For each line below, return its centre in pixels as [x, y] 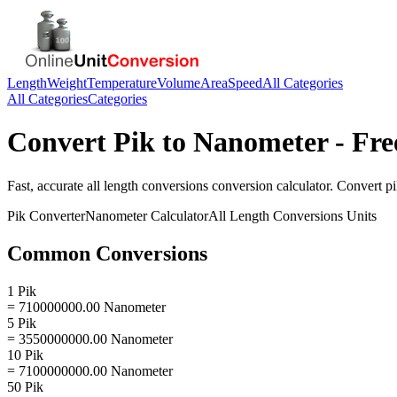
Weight [67, 83]
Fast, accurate [47, 185]
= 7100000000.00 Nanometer [90, 370]
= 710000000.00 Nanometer [86, 307]
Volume [179, 83]
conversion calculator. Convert [297, 185]
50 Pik [25, 386]
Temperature [122, 83]
